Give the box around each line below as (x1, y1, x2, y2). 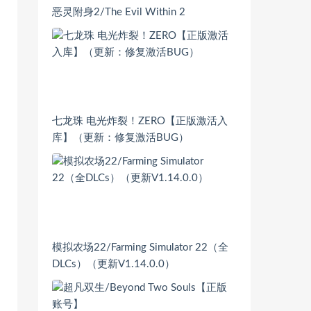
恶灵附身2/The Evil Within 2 (52, 6, 185, 17)
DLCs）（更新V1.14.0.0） (52, 259, 175, 270)
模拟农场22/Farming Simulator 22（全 (52, 242, 228, 253)
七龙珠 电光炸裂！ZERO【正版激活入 (52, 116, 228, 127)
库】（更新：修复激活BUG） (52, 133, 189, 144)
